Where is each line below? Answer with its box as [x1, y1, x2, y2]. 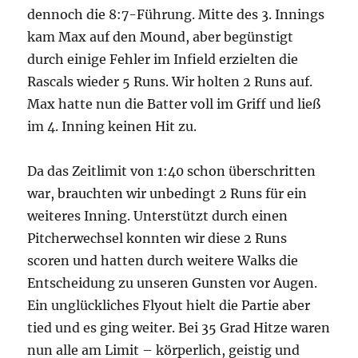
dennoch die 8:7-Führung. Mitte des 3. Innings [27, 6, 325, 23]
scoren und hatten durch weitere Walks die [27, 253, 299, 269]
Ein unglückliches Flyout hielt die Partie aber [27, 297, 311, 314]
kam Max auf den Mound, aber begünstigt [27, 29, 294, 46]
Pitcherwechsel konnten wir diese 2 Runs [27, 230, 288, 247]
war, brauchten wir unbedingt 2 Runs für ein [27, 185, 308, 202]
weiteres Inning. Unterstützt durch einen [27, 208, 288, 225]
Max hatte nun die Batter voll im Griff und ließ [27, 96, 321, 113]
